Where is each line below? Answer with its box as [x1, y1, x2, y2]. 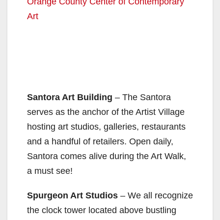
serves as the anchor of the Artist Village [27, 107, 185, 117]
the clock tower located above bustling [27, 205, 176, 215]
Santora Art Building [27, 92, 112, 102]
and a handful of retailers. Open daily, [27, 136, 173, 146]
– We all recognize [118, 190, 193, 200]
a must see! [27, 165, 73, 176]
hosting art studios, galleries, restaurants [27, 121, 186, 132]
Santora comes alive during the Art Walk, [27, 151, 186, 161]
